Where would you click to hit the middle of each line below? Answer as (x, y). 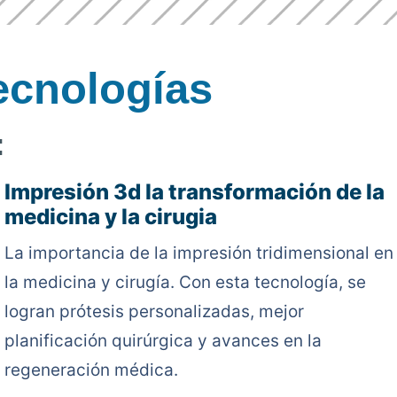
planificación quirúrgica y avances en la (163, 341)
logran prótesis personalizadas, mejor (154, 311)
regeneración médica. (91, 370)
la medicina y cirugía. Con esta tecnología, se (185, 282)
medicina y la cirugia (110, 217)
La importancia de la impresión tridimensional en (198, 253)
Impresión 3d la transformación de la (194, 192)
